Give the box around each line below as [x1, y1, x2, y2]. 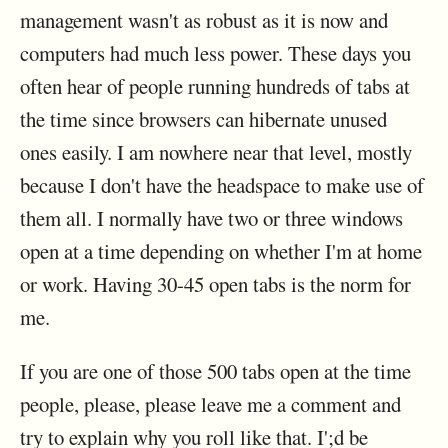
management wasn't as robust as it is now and [20, 5, 388, 34]
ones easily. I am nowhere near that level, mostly [20, 137, 412, 166]
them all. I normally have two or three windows [20, 203, 403, 232]
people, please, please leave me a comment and [20, 389, 401, 418]
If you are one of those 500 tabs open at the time [20, 356, 411, 385]
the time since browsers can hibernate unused [20, 104, 387, 133]
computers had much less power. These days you [20, 38, 411, 67]
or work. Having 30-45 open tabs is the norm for [20, 269, 411, 298]
